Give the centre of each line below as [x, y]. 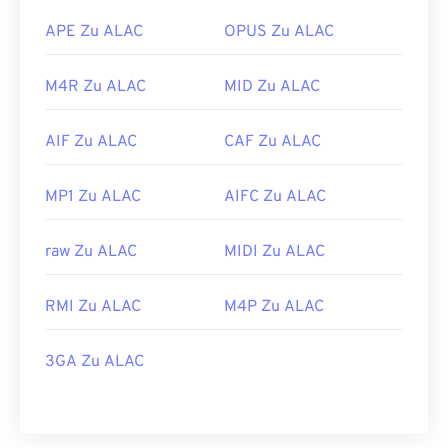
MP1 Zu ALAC [93, 197]
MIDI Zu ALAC [274, 252]
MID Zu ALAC [272, 87]
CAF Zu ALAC [272, 142]
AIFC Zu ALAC [275, 197]
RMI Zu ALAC [93, 307]
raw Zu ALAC [91, 252]
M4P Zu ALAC [274, 307]
